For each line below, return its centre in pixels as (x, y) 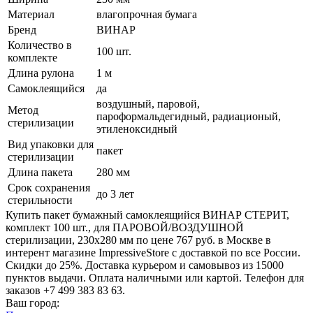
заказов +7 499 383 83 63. (65, 291)
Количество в (40, 45)
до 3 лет (115, 194)
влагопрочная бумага (147, 15)
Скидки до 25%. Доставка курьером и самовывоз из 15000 (145, 265)
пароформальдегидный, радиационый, (189, 117)
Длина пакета (40, 173)
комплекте (32, 58)
